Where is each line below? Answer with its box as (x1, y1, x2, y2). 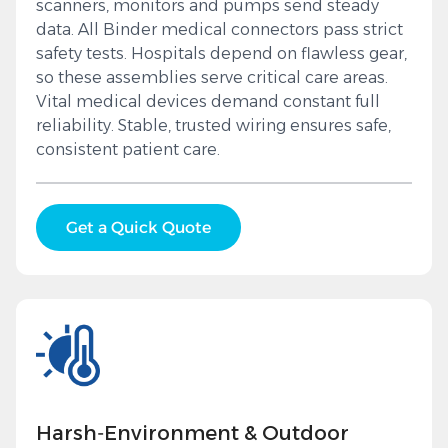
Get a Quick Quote (66, 218, 211, 238)
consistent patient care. (36, 140, 220, 160)
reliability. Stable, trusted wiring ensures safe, (36, 116, 391, 136)
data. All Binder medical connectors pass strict (36, 20, 403, 40)
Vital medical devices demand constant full (36, 92, 380, 112)
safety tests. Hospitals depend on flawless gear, (36, 44, 407, 64)
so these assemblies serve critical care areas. (36, 68, 388, 88)
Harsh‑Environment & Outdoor (36, 421, 349, 446)
